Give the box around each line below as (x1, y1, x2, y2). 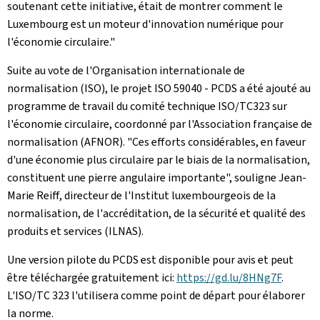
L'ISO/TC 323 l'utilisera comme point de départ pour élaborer (7, 288, 305, 303)
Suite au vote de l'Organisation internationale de (7, 63, 245, 78)
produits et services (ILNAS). (7, 224, 144, 239)
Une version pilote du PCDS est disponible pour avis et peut (7, 252, 294, 267)
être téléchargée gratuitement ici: (7, 270, 176, 285)
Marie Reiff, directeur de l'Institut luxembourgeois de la (7, 188, 276, 203)
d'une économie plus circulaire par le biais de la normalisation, (7, 152, 310, 167)
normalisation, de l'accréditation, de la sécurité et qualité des (7, 206, 306, 221)
